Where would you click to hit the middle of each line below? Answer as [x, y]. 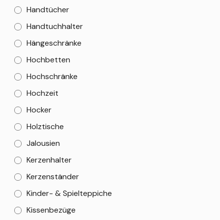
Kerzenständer [53, 176]
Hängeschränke [54, 43]
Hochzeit [42, 93]
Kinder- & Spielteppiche [69, 193]
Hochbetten [48, 59]
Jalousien [43, 143]
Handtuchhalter [55, 26]
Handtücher [48, 9]
